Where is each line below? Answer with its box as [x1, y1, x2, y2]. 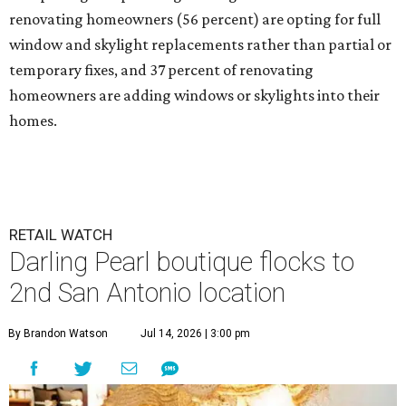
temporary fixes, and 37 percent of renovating [9, 61, 314, 80]
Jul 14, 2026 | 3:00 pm [140, 327, 250, 341]
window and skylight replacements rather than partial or [9, 35, 391, 54]
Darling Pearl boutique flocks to [9, 246, 354, 278]
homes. [9, 111, 57, 130]
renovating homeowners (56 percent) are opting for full [9, 10, 381, 29]
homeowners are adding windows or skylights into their [9, 86, 380, 105]
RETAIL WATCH [9, 226, 112, 245]
